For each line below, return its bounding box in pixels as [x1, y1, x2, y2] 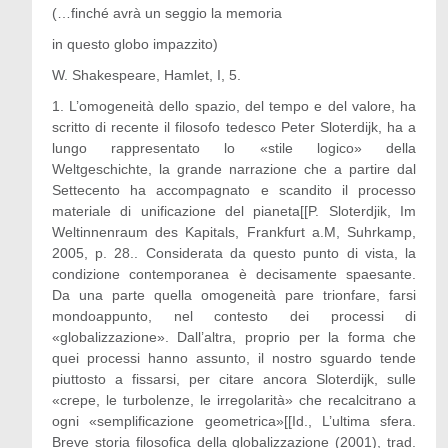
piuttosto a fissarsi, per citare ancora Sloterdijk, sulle [51, 371, 417, 387]
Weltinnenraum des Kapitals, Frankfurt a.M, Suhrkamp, [51, 224, 417, 240]
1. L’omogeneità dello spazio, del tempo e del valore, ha [51, 98, 417, 114]
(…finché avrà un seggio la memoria [51, 5, 282, 21]
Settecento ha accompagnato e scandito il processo [51, 182, 417, 198]
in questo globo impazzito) [51, 36, 218, 52]
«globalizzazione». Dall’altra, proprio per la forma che [51, 329, 417, 345]
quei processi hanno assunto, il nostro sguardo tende [51, 350, 417, 366]
